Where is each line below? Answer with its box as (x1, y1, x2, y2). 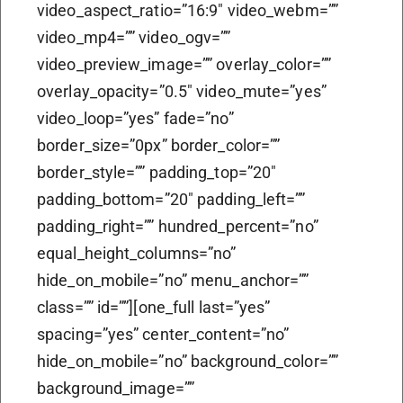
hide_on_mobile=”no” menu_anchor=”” (37, 270, 309, 290)
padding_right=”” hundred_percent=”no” (37, 216, 318, 236)
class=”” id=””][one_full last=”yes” (37, 297, 271, 317)
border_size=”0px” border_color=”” (37, 135, 281, 155)
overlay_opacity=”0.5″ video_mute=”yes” (37, 81, 327, 101)
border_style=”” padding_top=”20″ (37, 162, 277, 182)
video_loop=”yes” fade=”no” (37, 108, 234, 128)
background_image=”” (37, 378, 194, 398)
